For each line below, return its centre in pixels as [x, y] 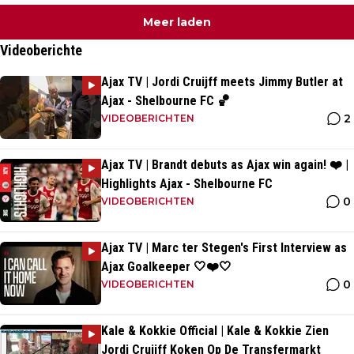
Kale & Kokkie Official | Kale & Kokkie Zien [215, 331]
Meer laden [177, 23]
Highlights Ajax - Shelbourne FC [187, 184]
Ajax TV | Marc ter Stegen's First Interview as [224, 248]
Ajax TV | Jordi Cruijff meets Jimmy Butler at [222, 82]
